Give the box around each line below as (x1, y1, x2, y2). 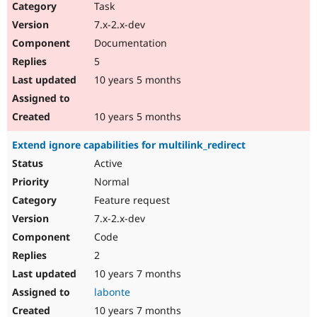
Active (91, 156, 122, 171)
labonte (94, 285, 130, 299)
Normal (91, 175, 129, 189)
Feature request (91, 193, 170, 207)
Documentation (91, 36, 167, 50)
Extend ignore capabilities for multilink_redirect (12, 138, 246, 152)
